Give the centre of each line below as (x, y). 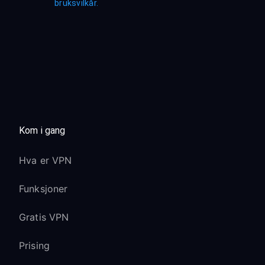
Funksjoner (43, 189)
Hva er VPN (46, 160)
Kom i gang (42, 130)
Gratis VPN (44, 217)
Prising (35, 245)
